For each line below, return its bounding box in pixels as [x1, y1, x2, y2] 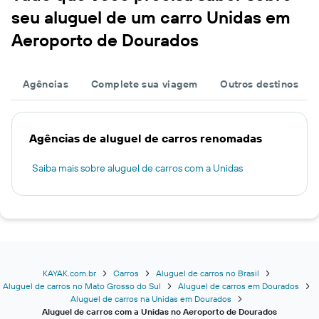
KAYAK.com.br [43, 268, 96, 278]
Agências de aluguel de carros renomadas [29, 131, 262, 145]
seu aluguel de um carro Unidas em [11, 6, 291, 28]
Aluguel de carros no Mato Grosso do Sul [3, 281, 161, 291]
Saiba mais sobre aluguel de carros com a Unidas [32, 162, 243, 174]
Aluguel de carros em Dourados [178, 281, 299, 291]
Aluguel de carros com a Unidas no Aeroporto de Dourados [42, 306, 277, 317]
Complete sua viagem [91, 78, 198, 90]
